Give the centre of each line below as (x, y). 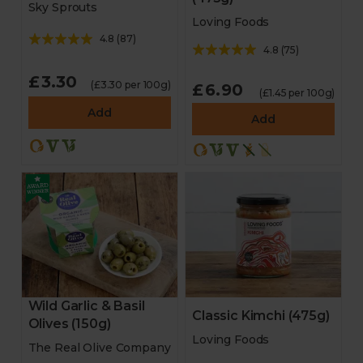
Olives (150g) (69, 324)
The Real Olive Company (99, 348)
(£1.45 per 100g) (297, 93)
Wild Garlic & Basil (86, 306)
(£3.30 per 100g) (130, 84)
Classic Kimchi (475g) (261, 316)
